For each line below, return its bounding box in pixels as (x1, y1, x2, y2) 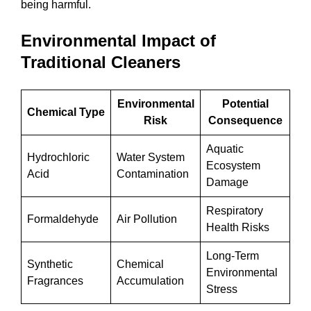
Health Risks (206, 221, 269, 234)
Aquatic (206, 143, 244, 155)
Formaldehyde (27, 213, 99, 226)
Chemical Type (27, 106, 105, 119)
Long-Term (206, 250, 259, 262)
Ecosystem (206, 160, 260, 172)
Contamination (117, 168, 189, 180)
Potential (221, 98, 269, 110)
